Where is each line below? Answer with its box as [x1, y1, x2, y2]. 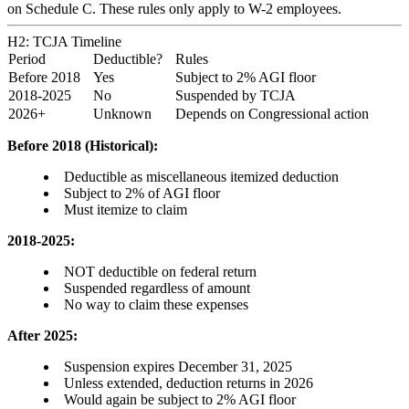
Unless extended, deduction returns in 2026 [64, 375, 313, 392]
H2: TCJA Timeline [7, 34, 121, 50]
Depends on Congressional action [175, 106, 369, 122]
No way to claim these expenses [64, 297, 248, 313]
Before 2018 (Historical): [7, 138, 158, 154]
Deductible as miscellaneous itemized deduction [64, 169, 339, 185]
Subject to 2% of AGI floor [64, 185, 220, 202]
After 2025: [7, 328, 78, 344]
